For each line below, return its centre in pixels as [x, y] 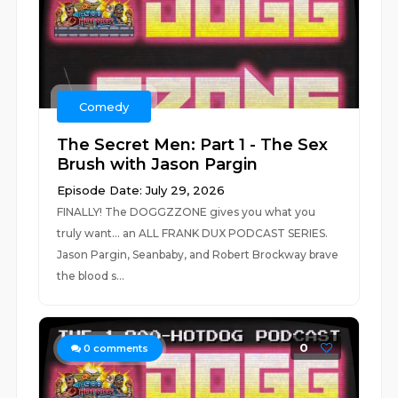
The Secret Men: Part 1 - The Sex [193, 145]
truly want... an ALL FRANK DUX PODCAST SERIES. [193, 233]
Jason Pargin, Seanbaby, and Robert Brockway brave [198, 255]
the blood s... [91, 276]
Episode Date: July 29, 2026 [141, 190]
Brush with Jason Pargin [158, 164]
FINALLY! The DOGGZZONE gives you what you [187, 212]
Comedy [104, 107]
